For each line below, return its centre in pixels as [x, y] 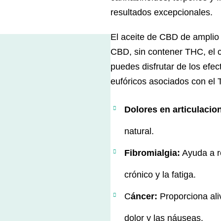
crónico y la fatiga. [160, 175]
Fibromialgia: [152, 153]
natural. [139, 131]
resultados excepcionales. [162, 13]
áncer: [144, 197]
